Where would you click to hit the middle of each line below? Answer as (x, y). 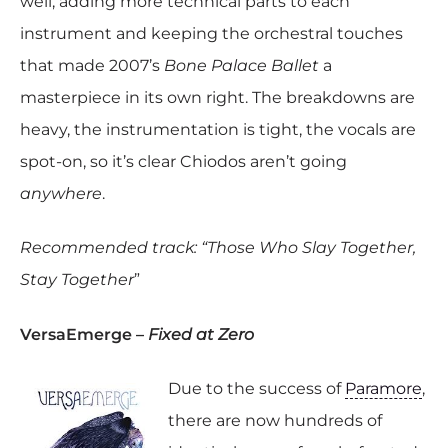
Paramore (383, 389)
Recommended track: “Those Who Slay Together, (218, 248)
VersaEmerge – (84, 334)
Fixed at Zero (201, 334)
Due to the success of (256, 389)
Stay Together (77, 280)
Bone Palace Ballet (241, 65)
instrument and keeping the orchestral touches (211, 33)
